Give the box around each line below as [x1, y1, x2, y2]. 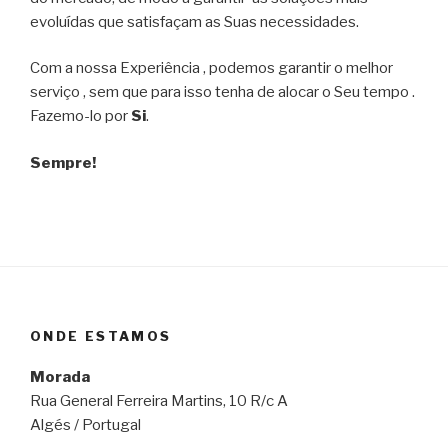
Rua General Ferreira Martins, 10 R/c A [30, 391, 288, 410]
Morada [30, 367, 90, 386]
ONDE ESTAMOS [30, 328, 172, 345]
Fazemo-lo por [30, 107, 131, 126]
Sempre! [30, 153, 96, 172]
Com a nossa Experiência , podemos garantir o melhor [30, 59, 393, 78]
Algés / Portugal [30, 415, 141, 434]
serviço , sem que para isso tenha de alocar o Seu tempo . [30, 83, 415, 102]
